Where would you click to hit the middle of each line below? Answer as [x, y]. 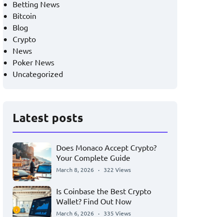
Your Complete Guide [93, 157]
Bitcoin [24, 15]
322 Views [117, 170]
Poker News [33, 62]
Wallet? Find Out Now [94, 201]
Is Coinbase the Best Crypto [104, 191]
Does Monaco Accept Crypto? [106, 147]
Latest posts [48, 117]
